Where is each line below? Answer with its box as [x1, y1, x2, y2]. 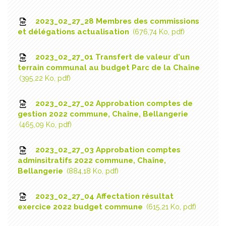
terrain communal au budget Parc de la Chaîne [18, 63, 200, 72]
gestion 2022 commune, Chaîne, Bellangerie [18, 109, 188, 119]
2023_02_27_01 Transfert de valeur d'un [33, 52, 190, 62]
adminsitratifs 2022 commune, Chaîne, [18, 155, 166, 165]
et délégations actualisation [18, 27, 131, 36]
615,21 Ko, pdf [148, 202, 194, 211]
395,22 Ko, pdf [21, 74, 69, 82]
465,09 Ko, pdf [21, 120, 70, 129]
